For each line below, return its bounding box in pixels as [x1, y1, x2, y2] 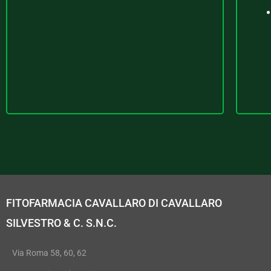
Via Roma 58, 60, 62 [12, 248, 87, 258]
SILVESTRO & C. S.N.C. [6, 216, 117, 229]
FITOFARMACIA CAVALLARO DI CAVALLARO [6, 196, 222, 209]
